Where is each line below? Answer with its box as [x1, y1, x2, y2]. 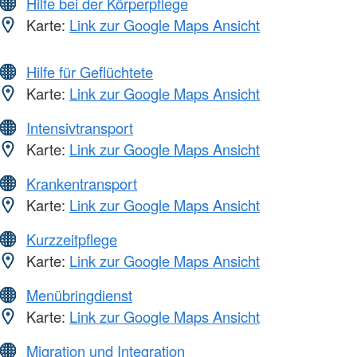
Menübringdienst [26, 284, 132, 306]
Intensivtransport [26, 117, 133, 139]
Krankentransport [26, 173, 137, 194]
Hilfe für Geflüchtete [26, 61, 153, 83]
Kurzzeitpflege [26, 229, 117, 250]
